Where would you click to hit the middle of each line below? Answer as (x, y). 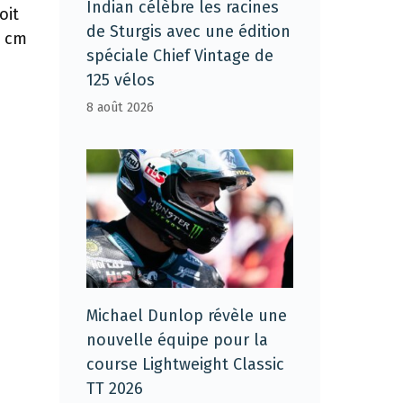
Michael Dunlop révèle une (187, 315)
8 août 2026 (120, 108)
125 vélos (121, 81)
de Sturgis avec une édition (188, 32)
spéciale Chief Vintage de (180, 56)
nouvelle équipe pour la (177, 340)
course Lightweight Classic (185, 364)
